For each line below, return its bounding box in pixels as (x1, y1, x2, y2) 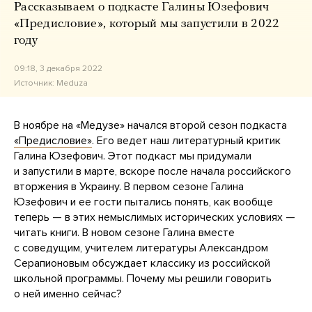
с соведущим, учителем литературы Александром (14, 241, 268, 256)
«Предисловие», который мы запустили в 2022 (14, 17, 280, 31)
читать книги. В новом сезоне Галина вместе (14, 226, 235, 240)
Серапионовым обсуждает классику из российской (14, 256, 270, 271)
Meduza (56, 78, 88, 88)
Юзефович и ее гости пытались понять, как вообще (14, 195, 273, 210)
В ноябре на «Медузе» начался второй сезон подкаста (14, 118, 287, 133)
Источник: (14, 78, 56, 88)
